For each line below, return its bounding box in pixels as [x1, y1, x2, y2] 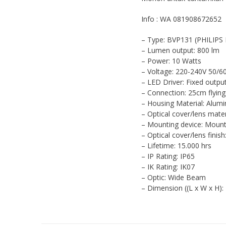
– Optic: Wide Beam [141, 173, 206, 183]
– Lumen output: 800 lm [141, 45, 220, 55]
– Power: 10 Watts [141, 56, 202, 66]
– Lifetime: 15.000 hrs [141, 141, 212, 151]
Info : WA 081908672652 [141, 14, 222, 24]
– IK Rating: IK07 [141, 162, 195, 172]
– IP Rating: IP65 [141, 151, 195, 161]
